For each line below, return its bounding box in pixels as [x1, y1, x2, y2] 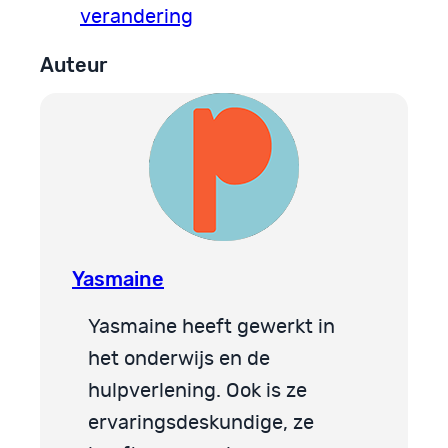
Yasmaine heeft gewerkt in [88, 317, 335, 338]
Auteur [40, 52, 107, 77]
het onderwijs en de [88, 349, 270, 370]
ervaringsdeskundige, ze [88, 413, 314, 434]
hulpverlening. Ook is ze [88, 381, 307, 402]
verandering [80, 6, 193, 27]
